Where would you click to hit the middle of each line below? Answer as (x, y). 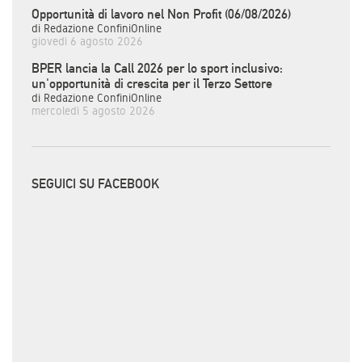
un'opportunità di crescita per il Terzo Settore (152, 83)
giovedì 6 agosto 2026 (87, 41)
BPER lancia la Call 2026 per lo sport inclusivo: (157, 68)
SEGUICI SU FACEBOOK (95, 183)
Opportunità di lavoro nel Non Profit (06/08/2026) (161, 14)
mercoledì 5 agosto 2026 (93, 110)
